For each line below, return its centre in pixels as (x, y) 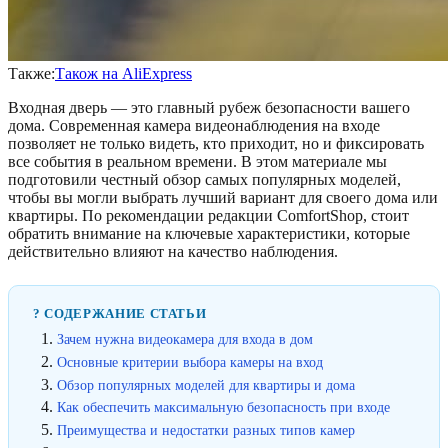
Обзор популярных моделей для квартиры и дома (206, 384)
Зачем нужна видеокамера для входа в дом (185, 339)
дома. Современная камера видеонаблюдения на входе (194, 125)
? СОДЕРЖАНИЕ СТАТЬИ (120, 313)
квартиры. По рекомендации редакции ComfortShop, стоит (208, 215)
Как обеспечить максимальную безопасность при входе (223, 407)
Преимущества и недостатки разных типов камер (206, 430)
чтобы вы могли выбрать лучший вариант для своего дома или (223, 197)
